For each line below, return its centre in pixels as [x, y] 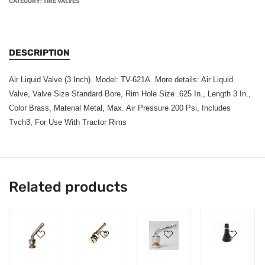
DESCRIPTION [39, 53]
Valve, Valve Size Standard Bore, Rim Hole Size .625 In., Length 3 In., [130, 94]
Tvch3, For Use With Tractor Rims [68, 122]
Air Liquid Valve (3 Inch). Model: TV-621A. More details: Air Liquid [121, 80]
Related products [68, 187]
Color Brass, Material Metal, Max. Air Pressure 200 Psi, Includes [120, 108]
